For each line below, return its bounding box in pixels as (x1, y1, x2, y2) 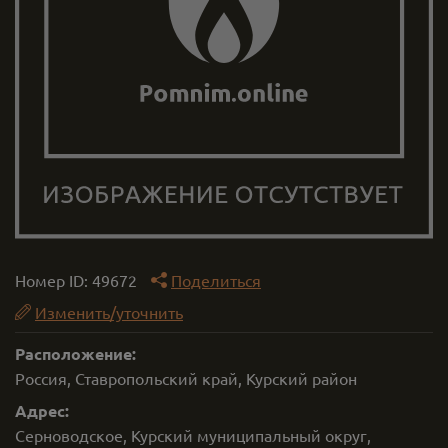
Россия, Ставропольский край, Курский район (15, 368, 357, 388)
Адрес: (15, 400, 69, 421)
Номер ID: (15, 270, 92, 290)
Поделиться (171, 270, 261, 290)
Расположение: (15, 343, 136, 364)
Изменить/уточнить (35, 302, 183, 322)
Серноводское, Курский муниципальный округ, (15, 425, 371, 445)
